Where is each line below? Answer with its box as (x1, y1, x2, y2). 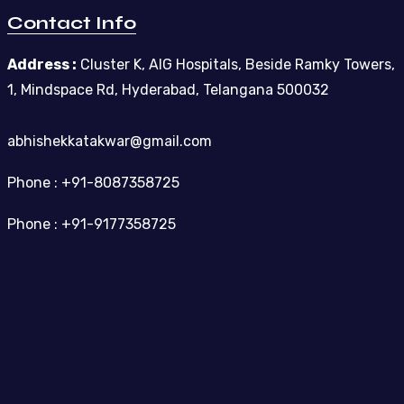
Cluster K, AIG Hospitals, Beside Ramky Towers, (76, 55, 395, 73)
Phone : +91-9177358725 (6, 215, 176, 233)
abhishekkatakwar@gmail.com (6, 132, 212, 150)
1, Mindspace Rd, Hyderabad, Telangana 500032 (6, 80, 329, 98)
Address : (6, 55, 77, 73)
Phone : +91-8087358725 (6, 173, 179, 191)
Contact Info (6, 11, 136, 34)
